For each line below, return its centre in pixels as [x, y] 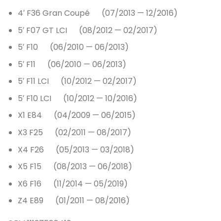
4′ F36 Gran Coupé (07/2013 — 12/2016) [97, 13]
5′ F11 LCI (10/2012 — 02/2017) [77, 81]
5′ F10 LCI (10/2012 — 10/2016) [77, 98]
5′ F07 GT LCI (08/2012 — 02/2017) [87, 30]
